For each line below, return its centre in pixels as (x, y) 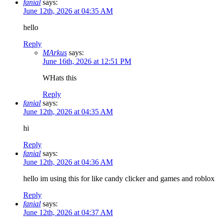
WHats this (60, 78)
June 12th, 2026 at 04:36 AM (68, 162)
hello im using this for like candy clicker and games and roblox (119, 179)
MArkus (55, 53)
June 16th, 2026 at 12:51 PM (87, 62)
